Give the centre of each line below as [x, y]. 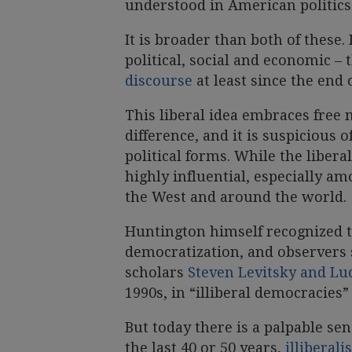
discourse [159, 80]
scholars [156, 272]
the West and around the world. [236, 196]
